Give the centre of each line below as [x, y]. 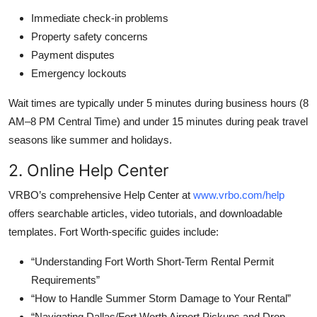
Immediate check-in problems [100, 18]
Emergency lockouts [79, 73]
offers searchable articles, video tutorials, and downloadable [145, 213]
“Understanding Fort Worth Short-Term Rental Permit [152, 261]
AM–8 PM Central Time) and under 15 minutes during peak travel [158, 121]
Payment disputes [73, 54]
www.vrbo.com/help [239, 195]
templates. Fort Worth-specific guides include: [114, 231]
